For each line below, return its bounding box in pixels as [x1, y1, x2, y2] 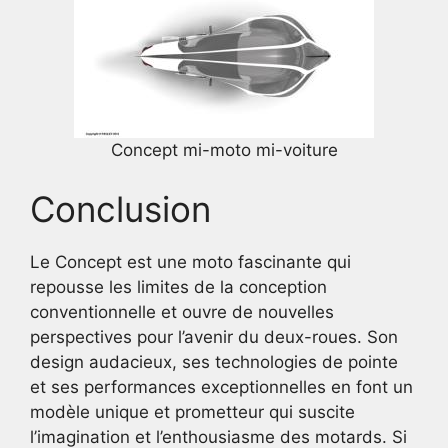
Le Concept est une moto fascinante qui [30, 252, 351, 272]
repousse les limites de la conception [30, 277, 327, 297]
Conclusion [30, 188, 211, 230]
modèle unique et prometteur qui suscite [30, 402, 355, 422]
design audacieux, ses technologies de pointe [30, 352, 398, 372]
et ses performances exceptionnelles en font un [30, 377, 413, 397]
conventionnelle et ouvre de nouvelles [30, 302, 334, 322]
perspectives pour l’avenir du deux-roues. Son [30, 327, 398, 347]
